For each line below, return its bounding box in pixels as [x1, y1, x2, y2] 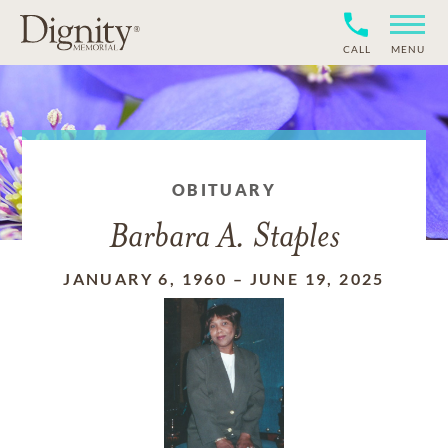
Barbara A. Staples [108, 221, 340, 256]
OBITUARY [171, 180, 277, 199]
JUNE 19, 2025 [249, 269, 385, 288]
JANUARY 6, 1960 [63, 269, 228, 288]
